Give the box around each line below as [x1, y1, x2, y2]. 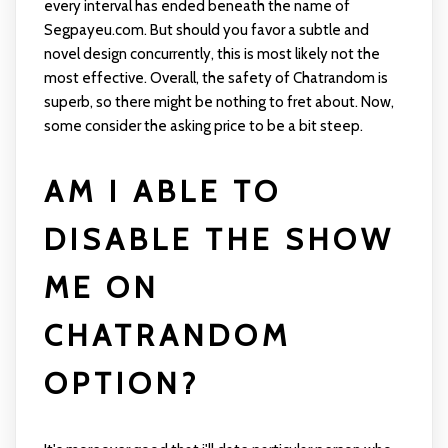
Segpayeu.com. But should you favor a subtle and [43, 21, 369, 40]
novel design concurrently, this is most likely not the [43, 45, 380, 64]
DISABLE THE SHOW [43, 221, 394, 259]
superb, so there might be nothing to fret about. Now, [43, 93, 394, 112]
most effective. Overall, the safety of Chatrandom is [43, 69, 388, 88]
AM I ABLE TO [43, 173, 282, 211]
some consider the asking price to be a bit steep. [43, 117, 363, 136]
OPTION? [43, 365, 200, 403]
